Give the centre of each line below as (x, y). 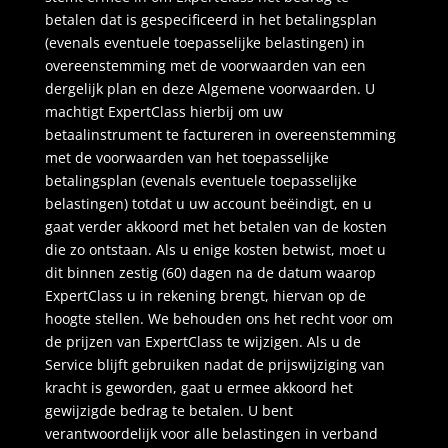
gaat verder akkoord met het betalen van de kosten (215, 226)
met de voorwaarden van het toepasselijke (186, 157)
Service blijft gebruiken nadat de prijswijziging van (214, 364)
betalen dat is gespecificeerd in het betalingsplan (210, 19)
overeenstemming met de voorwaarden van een (205, 65)
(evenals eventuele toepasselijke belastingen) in (204, 42)
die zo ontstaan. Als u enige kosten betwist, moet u (215, 249)
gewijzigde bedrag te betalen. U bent (168, 410)
